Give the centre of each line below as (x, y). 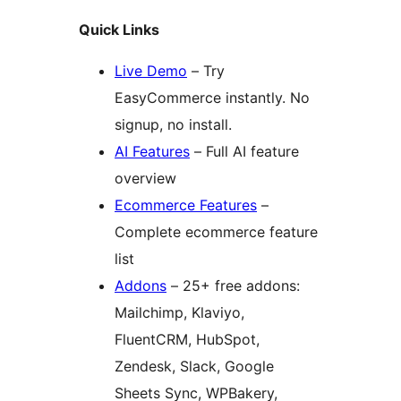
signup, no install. (173, 125)
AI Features (152, 152)
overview (145, 179)
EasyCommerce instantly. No (212, 98)
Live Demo (151, 71)
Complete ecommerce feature (216, 232)
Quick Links (119, 30)
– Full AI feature (244, 152)
